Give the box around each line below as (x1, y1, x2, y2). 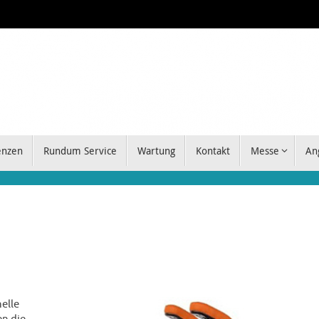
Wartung (137, 144, 175, 158)
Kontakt (195, 144, 230, 158)
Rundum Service (43, 144, 117, 158)
